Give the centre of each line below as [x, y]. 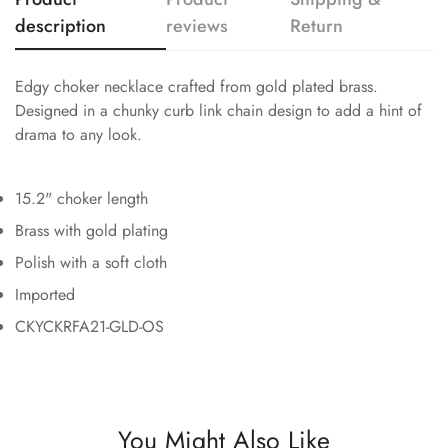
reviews [197, 25]
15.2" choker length [81, 198]
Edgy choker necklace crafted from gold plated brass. [196, 86]
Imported [45, 294]
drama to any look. [78, 134]
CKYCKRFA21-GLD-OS [89, 326]
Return [317, 25]
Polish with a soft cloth [91, 262]
